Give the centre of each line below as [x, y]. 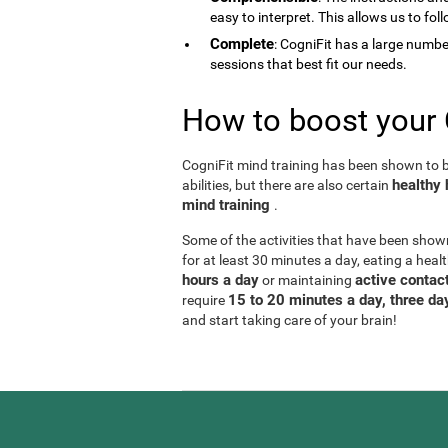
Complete [242, 43]
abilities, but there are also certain [287, 184]
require [205, 299]
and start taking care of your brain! [289, 319]
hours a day [220, 279]
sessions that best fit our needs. [308, 63]
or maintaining [307, 279]
